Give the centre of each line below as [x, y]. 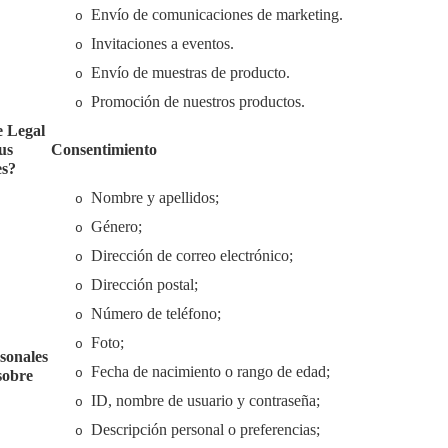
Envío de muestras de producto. [190, 72]
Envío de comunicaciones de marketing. [216, 14]
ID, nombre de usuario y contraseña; [205, 400]
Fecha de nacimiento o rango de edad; [210, 371]
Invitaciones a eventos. [162, 43]
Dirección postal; [144, 284]
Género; [116, 226]
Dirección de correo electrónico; [191, 255]
